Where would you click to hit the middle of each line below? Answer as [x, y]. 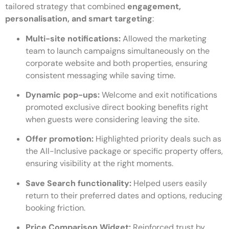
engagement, [154, 7]
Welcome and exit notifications [158, 95]
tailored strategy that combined [66, 7]
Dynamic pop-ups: [63, 95]
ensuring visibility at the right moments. [99, 164]
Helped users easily [169, 183]
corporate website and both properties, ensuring [117, 63]
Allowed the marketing [164, 38]
